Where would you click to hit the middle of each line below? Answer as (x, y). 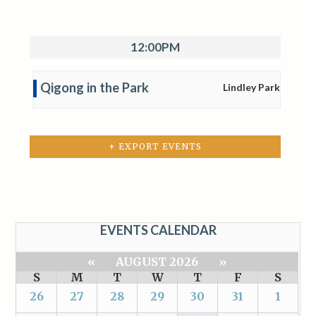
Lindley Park (251, 87)
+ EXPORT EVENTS (155, 146)
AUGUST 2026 (157, 261)
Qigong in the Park (94, 87)
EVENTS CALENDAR (158, 230)
